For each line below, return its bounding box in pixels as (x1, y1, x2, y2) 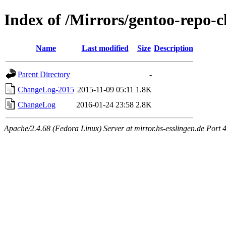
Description (154, 43, 193, 52)
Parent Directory (18, 70, 70, 79)
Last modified (81, 43, 129, 52)
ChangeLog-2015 (18, 85, 74, 94)
